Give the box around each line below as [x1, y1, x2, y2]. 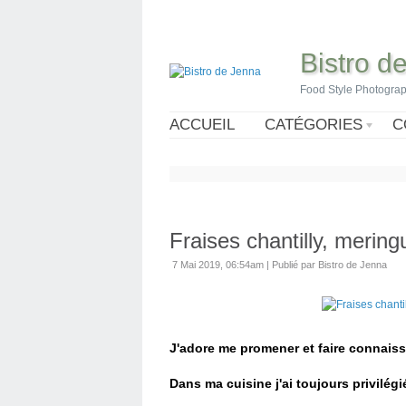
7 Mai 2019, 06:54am [172, 259, 264, 270]
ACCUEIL [169, 116, 235, 133]
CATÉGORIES [265, 116, 362, 133]
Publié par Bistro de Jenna [272, 259, 387, 270]
